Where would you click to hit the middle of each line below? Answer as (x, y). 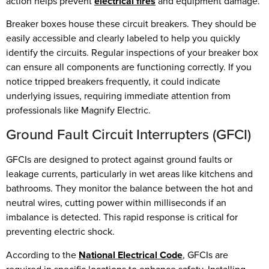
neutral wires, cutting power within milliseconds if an (116, 203)
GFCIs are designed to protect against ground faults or (119, 160)
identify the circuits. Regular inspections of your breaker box (132, 53)
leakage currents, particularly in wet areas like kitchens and (129, 174)
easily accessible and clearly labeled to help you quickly (123, 38)
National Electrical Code (131, 255)
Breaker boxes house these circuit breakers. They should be (131, 24)
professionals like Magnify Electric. (78, 110)
